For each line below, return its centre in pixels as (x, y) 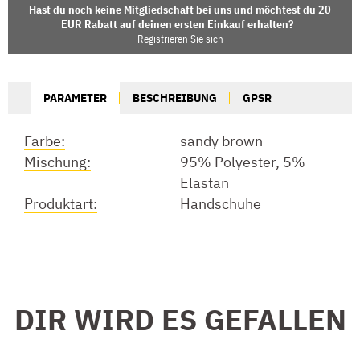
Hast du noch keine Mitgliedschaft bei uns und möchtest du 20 (180, 9)
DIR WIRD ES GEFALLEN (180, 319)
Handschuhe (221, 203)
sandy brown (221, 141)
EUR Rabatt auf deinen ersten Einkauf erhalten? (177, 24)
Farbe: (45, 141)
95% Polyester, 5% (243, 162)
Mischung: (57, 162)
